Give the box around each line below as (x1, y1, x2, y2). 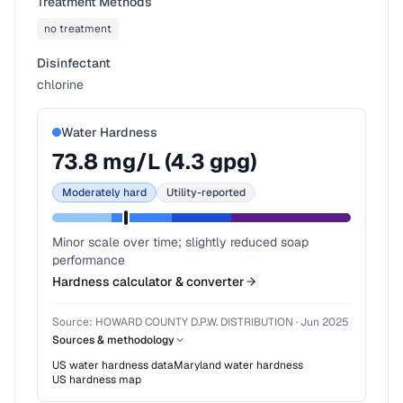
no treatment (44, 22, 112, 36)
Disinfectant (37, 55, 111, 71)
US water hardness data (52, 358, 174, 372)
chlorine (37, 76, 84, 93)
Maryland (174, 358, 221, 372)
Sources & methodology (52, 333, 175, 347)
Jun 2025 (300, 315, 349, 329)
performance (52, 252, 125, 268)
